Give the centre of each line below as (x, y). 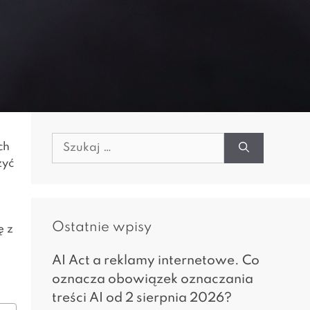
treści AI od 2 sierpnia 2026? (142, 298)
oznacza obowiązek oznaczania (152, 279)
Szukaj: (74, 142)
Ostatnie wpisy (101, 228)
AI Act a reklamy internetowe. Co (155, 261)
